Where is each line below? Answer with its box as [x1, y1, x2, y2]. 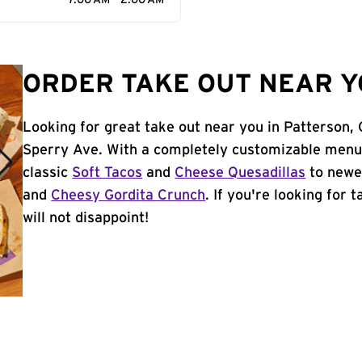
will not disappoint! [23, 211, 149, 225]
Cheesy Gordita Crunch [51, 188, 206, 203]
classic [23, 166, 73, 180]
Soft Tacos [72, 166, 143, 180]
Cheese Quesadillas [175, 166, 306, 180]
